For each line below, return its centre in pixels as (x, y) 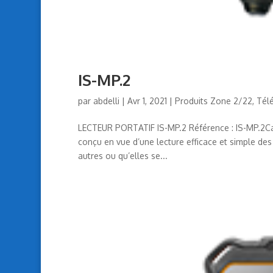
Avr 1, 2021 (147, 101)
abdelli (106, 101)
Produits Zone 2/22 (213, 101)
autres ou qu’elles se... (122, 155)
